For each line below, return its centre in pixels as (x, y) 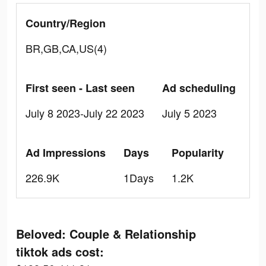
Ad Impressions (66, 153)
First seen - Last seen (80, 88)
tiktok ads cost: (60, 251)
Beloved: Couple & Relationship (106, 234)
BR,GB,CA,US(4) (66, 48)
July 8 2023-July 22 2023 (85, 113)
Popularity (198, 153)
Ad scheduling (199, 88)
